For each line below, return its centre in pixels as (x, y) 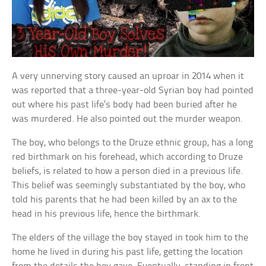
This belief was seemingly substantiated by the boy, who (129, 185)
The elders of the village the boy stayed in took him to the (130, 237)
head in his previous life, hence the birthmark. (107, 214)
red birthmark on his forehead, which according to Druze (128, 157)
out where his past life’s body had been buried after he (125, 104)
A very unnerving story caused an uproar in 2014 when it (128, 76)
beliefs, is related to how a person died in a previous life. (128, 171)
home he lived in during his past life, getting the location (128, 252)
